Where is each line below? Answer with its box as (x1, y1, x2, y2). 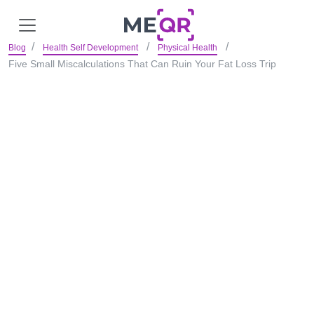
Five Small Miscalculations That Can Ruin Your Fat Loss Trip (8, 58, 276, 69)
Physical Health (158, 43, 217, 53)
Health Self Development (43, 43, 138, 53)
